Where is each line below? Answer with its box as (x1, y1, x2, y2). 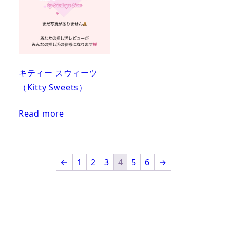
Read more (18, 107, 64, 119)
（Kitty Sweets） (18, 81, 87, 93)
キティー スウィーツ (18, 67, 98, 79)
